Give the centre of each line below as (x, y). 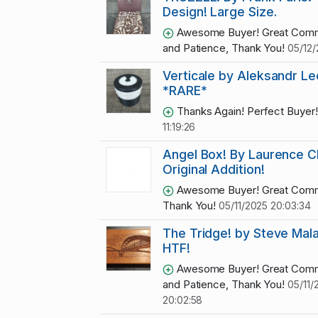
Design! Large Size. (220, 12)
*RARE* (185, 91)
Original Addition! (214, 170)
